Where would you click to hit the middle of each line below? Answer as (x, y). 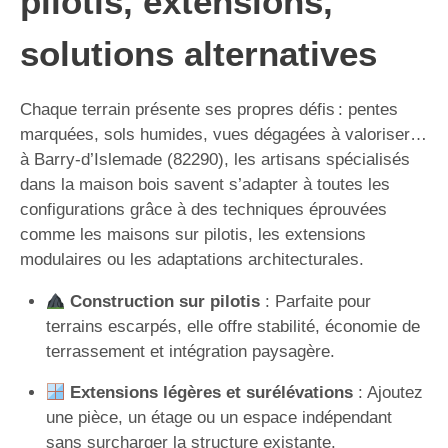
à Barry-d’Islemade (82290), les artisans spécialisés (215, 159)
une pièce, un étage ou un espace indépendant (218, 417)
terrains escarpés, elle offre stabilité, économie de (232, 326)
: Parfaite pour (315, 301)
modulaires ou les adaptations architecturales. (192, 259)
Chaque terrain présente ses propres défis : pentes (209, 109)
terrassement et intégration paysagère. (190, 351)
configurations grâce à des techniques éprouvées (203, 209)
